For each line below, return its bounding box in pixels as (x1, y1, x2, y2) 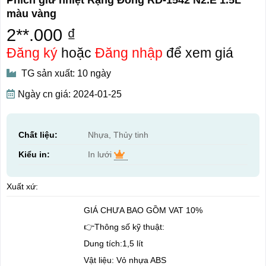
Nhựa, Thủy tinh (87, 129, 148, 140)
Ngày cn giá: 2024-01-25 (17, 88, 122, 99)
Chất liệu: (18, 129, 58, 140)
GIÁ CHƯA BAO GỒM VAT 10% (83, 205, 202, 216)
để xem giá (162, 45, 233, 61)
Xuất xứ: (6, 181, 38, 191)
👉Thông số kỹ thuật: (83, 222, 164, 232)
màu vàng (6, 7, 56, 20)
